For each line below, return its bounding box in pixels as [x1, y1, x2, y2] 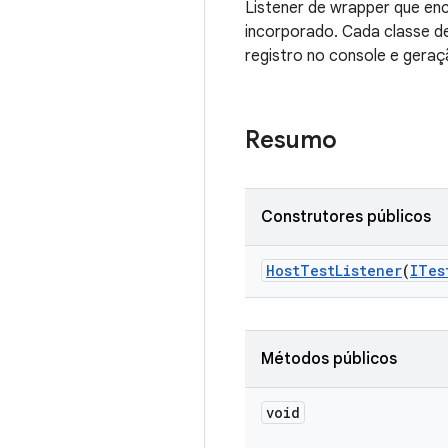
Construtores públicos [261, 207, 431, 227]
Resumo [245, 125, 337, 155]
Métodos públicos [261, 349, 397, 369]
